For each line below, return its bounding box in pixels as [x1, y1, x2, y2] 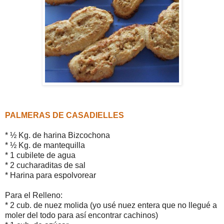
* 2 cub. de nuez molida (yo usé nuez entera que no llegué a [5, 200, 217, 209]
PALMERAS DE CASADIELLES [5, 110, 124, 119]
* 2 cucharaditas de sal [5, 160, 85, 169]
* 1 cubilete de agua [5, 150, 75, 159]
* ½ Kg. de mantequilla [5, 140, 85, 149]
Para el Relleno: [5, 190, 62, 199]
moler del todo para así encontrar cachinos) [5, 210, 158, 219]
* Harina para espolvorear [5, 170, 96, 179]
